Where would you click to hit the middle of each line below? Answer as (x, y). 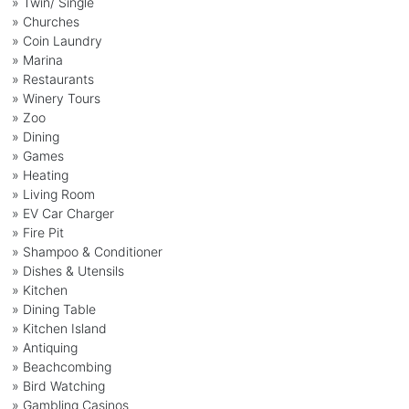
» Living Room (53, 194)
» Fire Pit (37, 232)
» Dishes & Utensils (68, 270)
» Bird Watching (58, 385)
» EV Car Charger (63, 213)
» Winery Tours (56, 98)
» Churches (45, 21)
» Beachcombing (61, 366)
